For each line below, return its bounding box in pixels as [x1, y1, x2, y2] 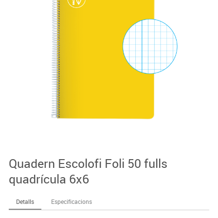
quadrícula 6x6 [8, 171, 89, 187]
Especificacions [51, 198, 92, 206]
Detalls [16, 198, 34, 206]
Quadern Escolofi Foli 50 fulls [8, 155, 167, 172]
